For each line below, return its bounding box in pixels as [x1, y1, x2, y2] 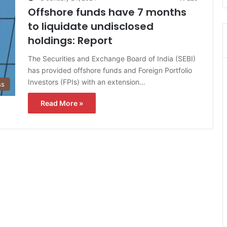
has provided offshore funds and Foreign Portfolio [28, 65, 192, 74]
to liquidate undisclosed [28, 19, 154, 33]
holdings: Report [28, 33, 112, 48]
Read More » [41, 98, 83, 107]
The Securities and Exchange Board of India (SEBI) [28, 54, 196, 63]
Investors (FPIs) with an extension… [28, 77, 145, 86]
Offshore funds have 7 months [28, 5, 186, 19]
